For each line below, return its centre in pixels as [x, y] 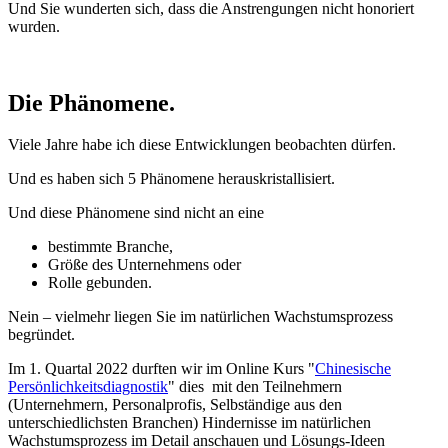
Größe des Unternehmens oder [146, 265]
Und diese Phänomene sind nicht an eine [138, 213]
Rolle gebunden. [100, 283]
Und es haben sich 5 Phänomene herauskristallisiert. [171, 179]
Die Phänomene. [91, 102]
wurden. [34, 26]
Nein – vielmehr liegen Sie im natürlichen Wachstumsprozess [200, 317]
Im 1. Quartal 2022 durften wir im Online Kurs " [161, 369]
